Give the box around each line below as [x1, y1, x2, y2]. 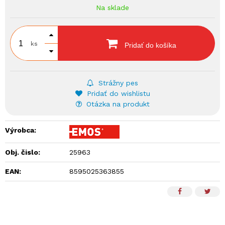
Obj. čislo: [5, 148, 40, 156]
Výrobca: [5, 126, 36, 134]
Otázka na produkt [83, 100, 150, 108]
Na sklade [96, 4, 129, 12]
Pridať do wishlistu [84, 89, 150, 97]
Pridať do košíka [123, 41, 176, 49]
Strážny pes [96, 79, 138, 87]
